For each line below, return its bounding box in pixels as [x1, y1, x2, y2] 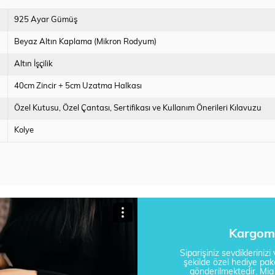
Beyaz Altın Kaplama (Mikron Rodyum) [14, 38, 157, 47]
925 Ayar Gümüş [14, 16, 78, 25]
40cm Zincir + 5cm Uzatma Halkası [14, 82, 142, 91]
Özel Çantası [63, 104, 110, 113]
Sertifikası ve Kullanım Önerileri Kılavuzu [114, 104, 262, 113]
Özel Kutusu [14, 104, 60, 113]
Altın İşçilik [14, 60, 53, 69]
